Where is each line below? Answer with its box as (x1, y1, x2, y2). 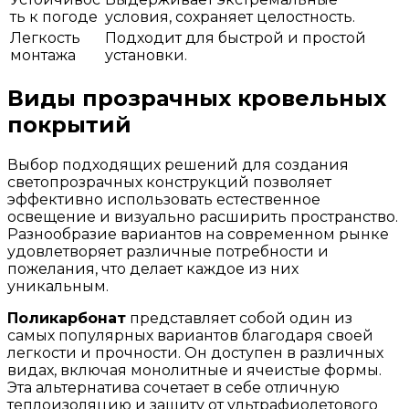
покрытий (7, 110, 131, 138)
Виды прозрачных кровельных (7, 84, 386, 111)
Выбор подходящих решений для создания (7, 155, 349, 173)
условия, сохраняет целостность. (105, 7, 355, 26)
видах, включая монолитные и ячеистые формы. (7, 361, 382, 379)
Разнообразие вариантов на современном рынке (7, 225, 389, 243)
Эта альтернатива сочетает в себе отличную (7, 378, 340, 396)
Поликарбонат (7, 309, 126, 327)
